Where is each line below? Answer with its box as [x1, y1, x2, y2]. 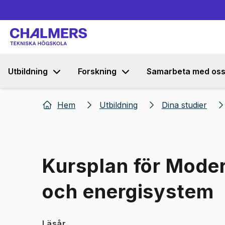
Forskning [78, 66, 117, 76]
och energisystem [42, 180, 214, 203]
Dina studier [162, 100, 207, 110]
